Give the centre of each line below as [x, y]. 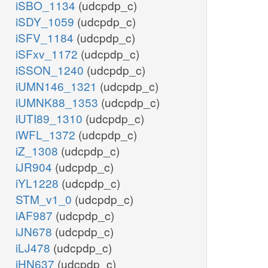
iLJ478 [34, 248]
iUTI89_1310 [51, 118]
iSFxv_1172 [48, 54]
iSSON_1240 [51, 70]
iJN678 [35, 232]
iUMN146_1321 [58, 86]
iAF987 [36, 215]
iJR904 [35, 167]
